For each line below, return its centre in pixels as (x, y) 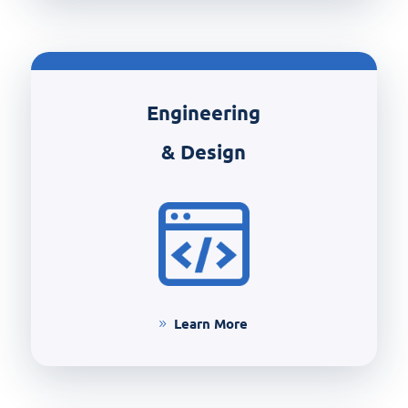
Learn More (210, 323)
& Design (204, 152)
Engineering (204, 112)
